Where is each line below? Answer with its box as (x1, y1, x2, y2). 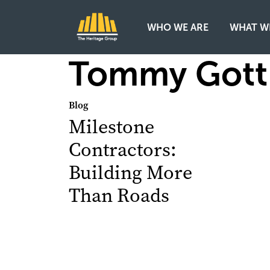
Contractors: (69, 137, 177, 163)
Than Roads (69, 183, 169, 209)
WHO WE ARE (147, 22, 209, 33)
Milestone (69, 114, 154, 140)
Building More (69, 160, 192, 186)
